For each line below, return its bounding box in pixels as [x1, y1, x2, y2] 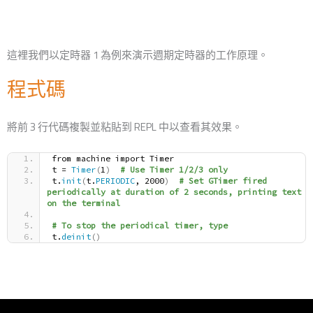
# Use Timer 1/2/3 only [120, 164, 228, 175]
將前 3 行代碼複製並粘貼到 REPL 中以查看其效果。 [7, 119, 242, 136]
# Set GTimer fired [179, 175, 267, 187]
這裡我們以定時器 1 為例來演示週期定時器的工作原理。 [7, 47, 268, 64]
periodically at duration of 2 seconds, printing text [47, 187, 301, 198]
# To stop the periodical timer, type [52, 220, 228, 231]
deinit [61, 231, 91, 242]
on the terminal [47, 198, 120, 209]
